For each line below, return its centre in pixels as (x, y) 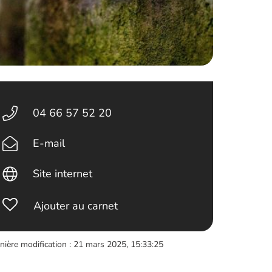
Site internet (62, 174)
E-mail (49, 143)
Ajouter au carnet (76, 206)
